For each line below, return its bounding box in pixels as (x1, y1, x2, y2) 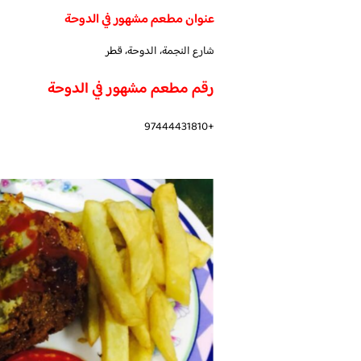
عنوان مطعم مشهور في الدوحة (64, 9, 214, 31)
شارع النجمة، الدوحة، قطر (106, 42, 214, 62)
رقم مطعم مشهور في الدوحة (48, 77, 214, 103)
